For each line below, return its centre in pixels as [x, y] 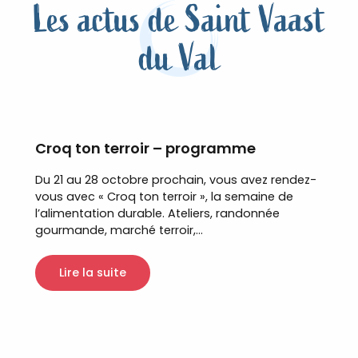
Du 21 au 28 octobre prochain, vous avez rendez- [176, 180]
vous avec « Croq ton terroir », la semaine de [164, 197]
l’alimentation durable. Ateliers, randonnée [157, 213]
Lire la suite [92, 273]
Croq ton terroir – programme [145, 148]
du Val [179, 58]
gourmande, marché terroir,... [119, 230]
